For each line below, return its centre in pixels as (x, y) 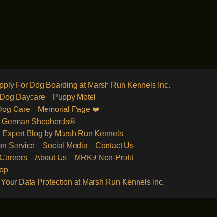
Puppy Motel (74, 97)
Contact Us (115, 146)
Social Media (65, 146)
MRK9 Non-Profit (104, 158)
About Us (51, 158)
